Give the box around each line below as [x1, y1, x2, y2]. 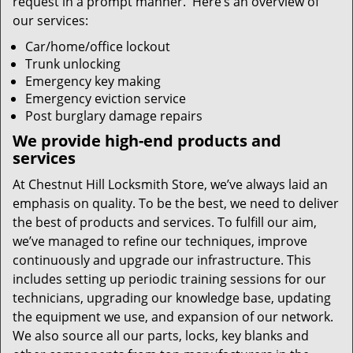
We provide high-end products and [13, 130, 281, 151]
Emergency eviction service [25, 90, 186, 107]
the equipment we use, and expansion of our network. [13, 308, 333, 325]
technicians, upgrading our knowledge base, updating [13, 289, 331, 307]
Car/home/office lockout [25, 38, 170, 55]
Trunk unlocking [25, 55, 121, 72]
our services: [13, 12, 88, 29]
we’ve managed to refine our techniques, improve [13, 232, 307, 250]
